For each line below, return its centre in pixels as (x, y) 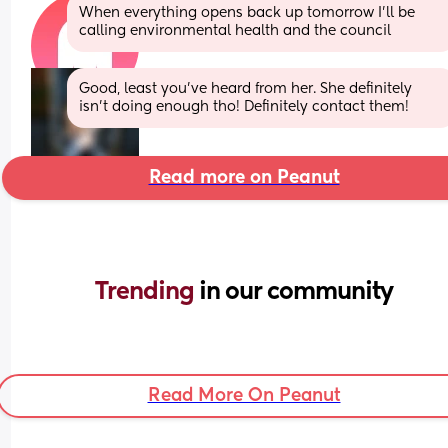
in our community (296, 291)
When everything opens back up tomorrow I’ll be (247, 12)
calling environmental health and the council (235, 30)
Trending (147, 291)
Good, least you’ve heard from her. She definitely (246, 88)
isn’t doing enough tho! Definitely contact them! (244, 106)
